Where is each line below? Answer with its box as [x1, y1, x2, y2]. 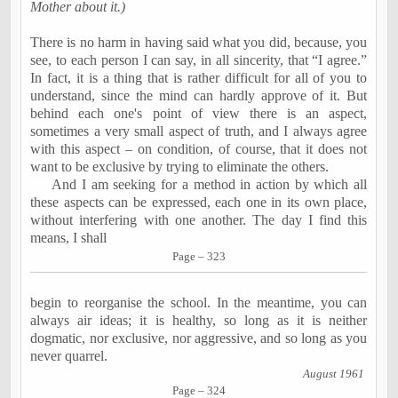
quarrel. [61, 348, 115, 363]
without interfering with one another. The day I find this [30, 212, 368, 227]
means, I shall [30, 230, 111, 245]
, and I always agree [250, 123, 368, 139]
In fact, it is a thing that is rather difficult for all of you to [30, 70, 368, 85]
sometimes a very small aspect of [30, 123, 225, 139]
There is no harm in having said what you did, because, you [30, 35, 368, 50]
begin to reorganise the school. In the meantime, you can [30, 295, 368, 310]
